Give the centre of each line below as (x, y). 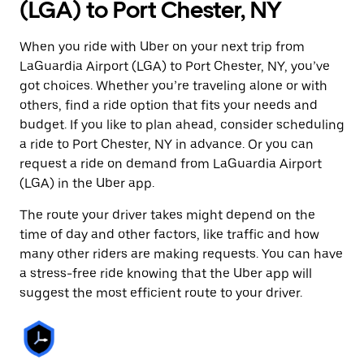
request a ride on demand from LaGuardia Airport (171, 164)
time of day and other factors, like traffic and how (169, 234)
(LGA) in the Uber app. (87, 183)
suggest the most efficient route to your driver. (161, 293)
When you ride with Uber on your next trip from (162, 47)
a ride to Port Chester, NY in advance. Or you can (167, 144)
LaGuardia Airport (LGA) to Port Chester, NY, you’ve (175, 66)
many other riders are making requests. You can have (181, 254)
